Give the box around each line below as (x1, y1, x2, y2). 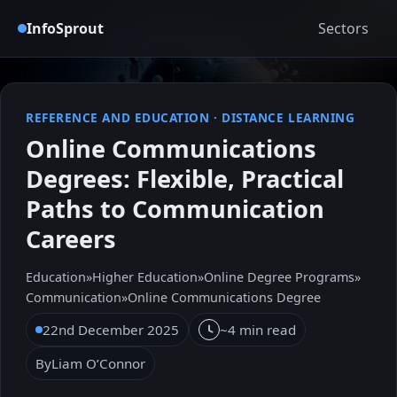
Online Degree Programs (204, 269, 354, 286)
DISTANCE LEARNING (222, 109, 355, 126)
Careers (26, 222, 116, 256)
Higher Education (92, 269, 198, 286)
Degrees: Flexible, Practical (26, 162, 344, 196)
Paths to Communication (26, 192, 324, 226)
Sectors (318, 18, 369, 38)
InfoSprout (27, 18, 104, 38)
